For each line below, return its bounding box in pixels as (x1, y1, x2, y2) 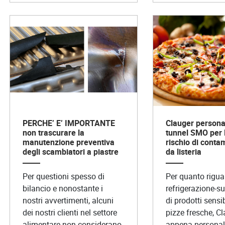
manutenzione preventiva (23, 136, 115, 148)
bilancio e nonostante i (23, 182, 103, 194)
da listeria (166, 146, 201, 157)
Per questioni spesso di (23, 170, 105, 182)
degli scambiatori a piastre (23, 146, 119, 157)
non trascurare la (23, 127, 85, 138)
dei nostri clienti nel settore (23, 206, 118, 218)
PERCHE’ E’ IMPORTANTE (23, 117, 116, 129)
